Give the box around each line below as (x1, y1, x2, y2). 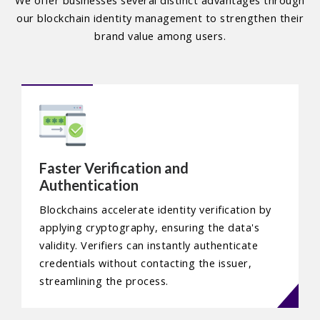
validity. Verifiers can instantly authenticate (39, 239, 258, 253)
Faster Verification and (39, 159, 189, 177)
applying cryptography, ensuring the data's (39, 221, 259, 235)
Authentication (39, 176, 139, 194)
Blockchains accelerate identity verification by (39, 203, 271, 217)
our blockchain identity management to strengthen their (16, 11, 304, 26)
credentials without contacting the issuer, (39, 256, 251, 271)
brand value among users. (94, 29, 226, 44)
